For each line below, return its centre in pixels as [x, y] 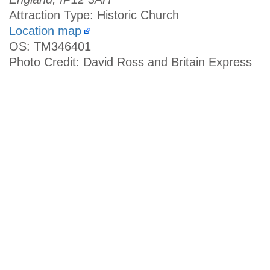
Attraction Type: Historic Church [94, 15]
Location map [45, 31]
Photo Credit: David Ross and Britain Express [130, 62]
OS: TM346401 [50, 47]
